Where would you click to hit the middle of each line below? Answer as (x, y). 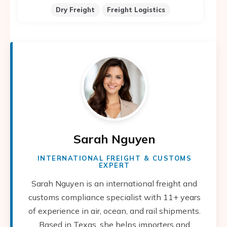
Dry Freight (75, 9)
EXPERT (114, 165)
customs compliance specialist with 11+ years (114, 197)
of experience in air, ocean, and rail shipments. (114, 211)
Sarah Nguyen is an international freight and (115, 183)
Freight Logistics (136, 9)
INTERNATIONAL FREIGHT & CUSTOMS (115, 158)
